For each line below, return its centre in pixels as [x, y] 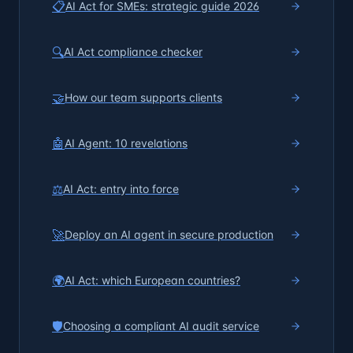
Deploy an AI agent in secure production [169, 234]
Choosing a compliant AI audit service [161, 326]
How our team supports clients [143, 97]
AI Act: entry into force [121, 189]
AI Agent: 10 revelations [126, 143]
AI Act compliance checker [133, 52]
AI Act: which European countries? [152, 280]
